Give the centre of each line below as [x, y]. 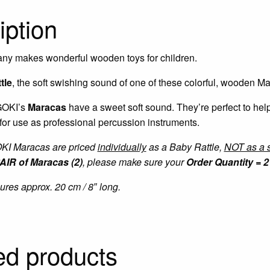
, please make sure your [134, 162]
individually [122, 146]
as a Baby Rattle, [185, 146]
